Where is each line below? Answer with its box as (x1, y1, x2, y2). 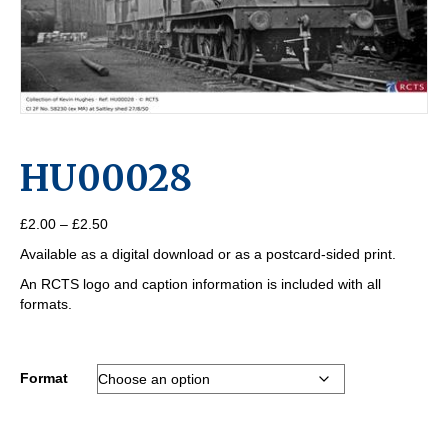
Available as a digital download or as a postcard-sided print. (20, 246, 396, 263)
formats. (20, 296, 72, 313)
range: (107, 235, 148, 252)
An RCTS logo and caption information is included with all (20, 276, 381, 293)
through (107, 275, 156, 292)
